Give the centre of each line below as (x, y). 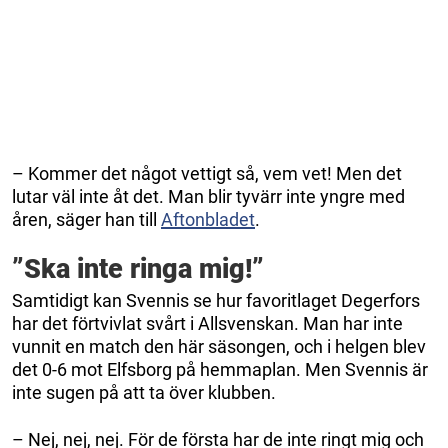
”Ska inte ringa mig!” (138, 268)
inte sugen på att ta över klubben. (144, 392)
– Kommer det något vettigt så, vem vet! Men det (207, 173)
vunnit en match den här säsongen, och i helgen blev (219, 346)
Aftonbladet (208, 219)
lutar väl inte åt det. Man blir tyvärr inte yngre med (208, 196)
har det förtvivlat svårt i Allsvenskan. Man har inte (207, 323)
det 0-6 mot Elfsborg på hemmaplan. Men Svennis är (220, 369)
